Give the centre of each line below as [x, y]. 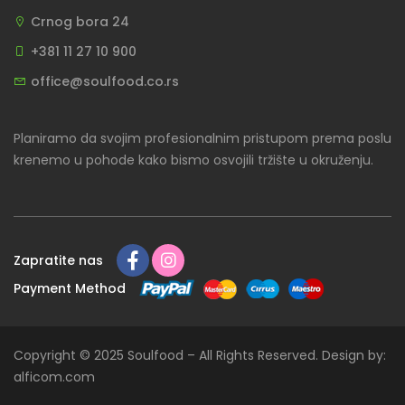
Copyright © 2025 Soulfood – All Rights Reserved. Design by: [200, 356]
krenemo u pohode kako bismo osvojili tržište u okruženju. [193, 160]
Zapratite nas [58, 261]
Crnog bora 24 [80, 22]
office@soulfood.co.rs [105, 82]
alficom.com [54, 377]
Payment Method [70, 288]
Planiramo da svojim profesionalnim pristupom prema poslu [202, 139]
